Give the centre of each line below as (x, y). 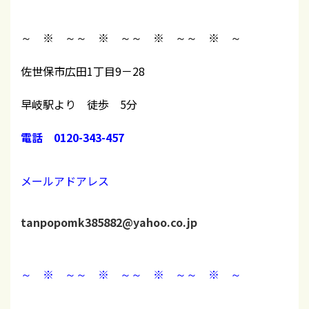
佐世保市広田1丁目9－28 (83, 71)
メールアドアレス (65, 180)
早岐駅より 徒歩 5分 (79, 104)
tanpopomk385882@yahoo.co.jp (109, 222)
